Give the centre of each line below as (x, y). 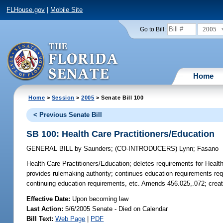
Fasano (208, 149)
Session (63, 97)
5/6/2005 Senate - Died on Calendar (116, 209)
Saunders (97, 149)
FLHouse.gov (26, 10)
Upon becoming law (101, 199)
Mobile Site (67, 10)
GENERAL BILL (51, 149)
